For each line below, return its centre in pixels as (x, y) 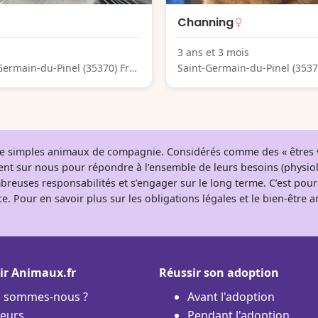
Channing (205, 22)
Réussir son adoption (219, 272)
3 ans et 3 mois (213, 52)
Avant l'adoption (231, 296)
